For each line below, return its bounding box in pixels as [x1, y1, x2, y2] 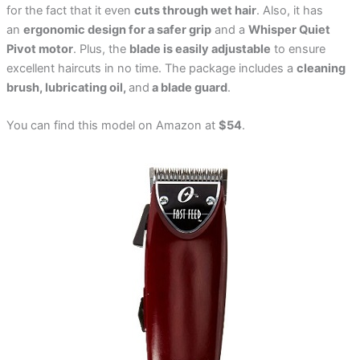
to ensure [270, 41, 325, 56]
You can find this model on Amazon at [6, 118, 219, 133]
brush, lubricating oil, [6, 80, 129, 95]
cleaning [296, 60, 346, 76]
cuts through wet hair [133, 2, 256, 18]
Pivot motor [6, 41, 73, 56]
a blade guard [149, 80, 227, 95]
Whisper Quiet [247, 22, 330, 37]
